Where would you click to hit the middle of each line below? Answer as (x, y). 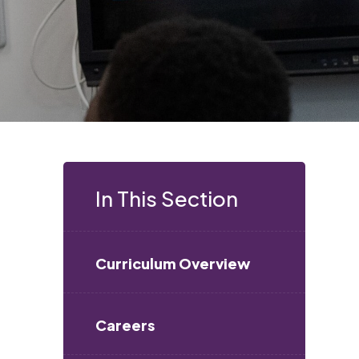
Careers (125, 325)
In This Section (166, 198)
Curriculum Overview (172, 263)
